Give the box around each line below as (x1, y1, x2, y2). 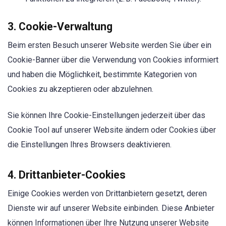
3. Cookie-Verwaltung (8, 20, 112, 33)
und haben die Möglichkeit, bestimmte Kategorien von (8, 69, 197, 79)
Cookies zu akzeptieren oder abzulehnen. (8, 84, 153, 94)
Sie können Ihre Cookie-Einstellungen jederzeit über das (8, 110, 205, 120)
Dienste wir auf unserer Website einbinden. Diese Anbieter (8, 203, 214, 213)
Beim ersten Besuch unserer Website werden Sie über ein (8, 40, 211, 50)
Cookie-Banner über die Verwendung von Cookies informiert (8, 54, 218, 65)
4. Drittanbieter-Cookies (8, 168, 126, 181)
